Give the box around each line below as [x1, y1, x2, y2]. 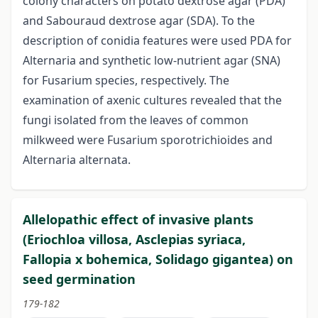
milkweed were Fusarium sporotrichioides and [23, 132, 273, 148]
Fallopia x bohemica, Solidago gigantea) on [23, 251, 293, 268]
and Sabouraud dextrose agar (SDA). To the [23, 13, 255, 29]
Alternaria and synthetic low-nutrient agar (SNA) [23, 53, 280, 69]
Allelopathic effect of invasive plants [23, 211, 253, 229]
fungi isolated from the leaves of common [23, 112, 248, 128]
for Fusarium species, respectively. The [23, 72, 229, 89]
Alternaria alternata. [23, 152, 131, 168]
